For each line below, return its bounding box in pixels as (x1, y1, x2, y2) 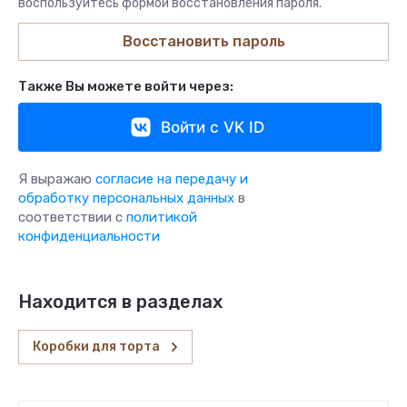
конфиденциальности (18, 228, 160, 245)
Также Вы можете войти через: (18, 78, 233, 95)
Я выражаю (18, 171, 95, 188)
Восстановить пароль (122, 33, 285, 51)
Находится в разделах (18, 291, 223, 313)
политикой (126, 209, 197, 226)
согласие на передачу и (95, 171, 248, 188)
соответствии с (18, 209, 126, 226)
